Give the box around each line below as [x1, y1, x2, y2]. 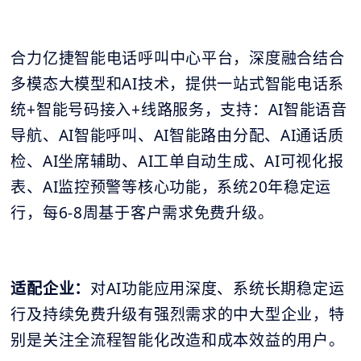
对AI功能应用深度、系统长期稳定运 [90, 277, 345, 299]
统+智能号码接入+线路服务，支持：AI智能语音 [10, 98, 347, 120]
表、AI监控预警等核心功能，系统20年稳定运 [10, 176, 332, 197]
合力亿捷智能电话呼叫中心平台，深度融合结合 [10, 47, 345, 68]
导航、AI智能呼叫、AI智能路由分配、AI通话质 [10, 124, 344, 146]
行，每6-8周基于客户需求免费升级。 [10, 201, 274, 223]
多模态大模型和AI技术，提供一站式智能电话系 [10, 73, 345, 94]
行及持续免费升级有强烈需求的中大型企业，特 [10, 303, 345, 325]
